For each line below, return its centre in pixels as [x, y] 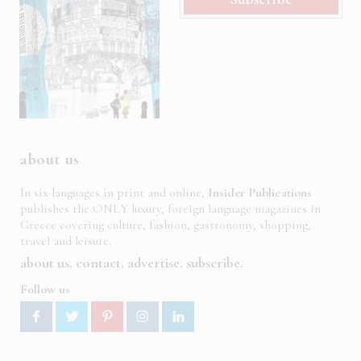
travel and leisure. [66, 241]
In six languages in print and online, [114, 193]
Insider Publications [260, 193]
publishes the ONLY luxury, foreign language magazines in [170, 209]
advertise [154, 263]
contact [98, 263]
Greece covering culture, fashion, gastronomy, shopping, [166, 225]
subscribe [213, 263]
